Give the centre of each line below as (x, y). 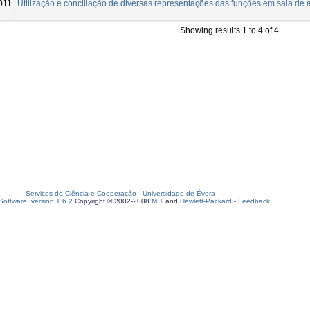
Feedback (254, 201)
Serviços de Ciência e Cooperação (81, 193)
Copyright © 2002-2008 (112, 201)
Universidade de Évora (179, 193)
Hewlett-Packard (206, 201)
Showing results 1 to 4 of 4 (229, 30)
